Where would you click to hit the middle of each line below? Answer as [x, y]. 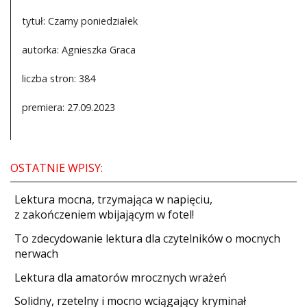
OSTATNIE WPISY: [57, 168]
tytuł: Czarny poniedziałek [80, 21]
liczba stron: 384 [59, 78]
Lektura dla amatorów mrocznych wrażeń [121, 277]
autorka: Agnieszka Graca [79, 49]
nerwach [37, 253]
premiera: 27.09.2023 [69, 107]
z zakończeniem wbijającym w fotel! [105, 215]
